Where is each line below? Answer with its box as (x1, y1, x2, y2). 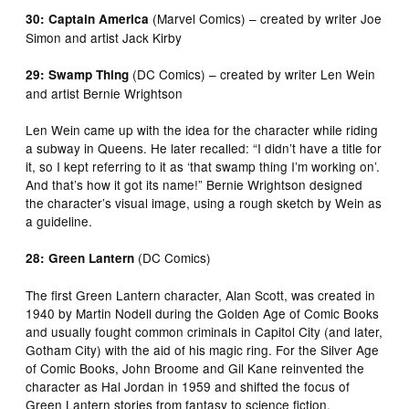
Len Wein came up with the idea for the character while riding (26, 120, 379, 139)
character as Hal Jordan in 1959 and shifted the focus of (26, 376, 351, 395)
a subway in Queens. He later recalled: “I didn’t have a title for (26, 138, 383, 157)
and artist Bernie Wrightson (26, 83, 184, 102)
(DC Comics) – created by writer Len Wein (129, 64, 376, 83)
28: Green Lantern (26, 248, 135, 267)
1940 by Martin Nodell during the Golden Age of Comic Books (26, 303, 380, 322)
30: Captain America (26, 9, 150, 27)
